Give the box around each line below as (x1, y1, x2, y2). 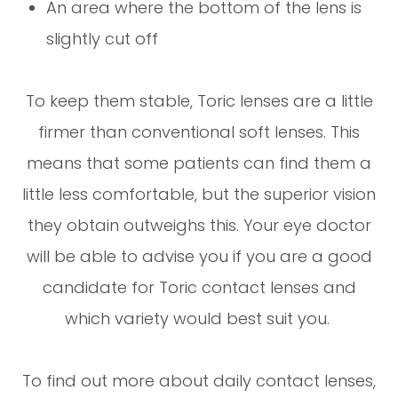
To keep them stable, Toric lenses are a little (25, 89, 373, 112)
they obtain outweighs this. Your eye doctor (27, 213, 371, 236)
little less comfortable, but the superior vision (22, 182, 376, 205)
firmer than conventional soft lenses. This (38, 120, 360, 143)
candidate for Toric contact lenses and (42, 275, 356, 298)
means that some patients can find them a (27, 151, 371, 174)
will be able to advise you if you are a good (26, 244, 372, 267)
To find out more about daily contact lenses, (22, 369, 376, 392)
